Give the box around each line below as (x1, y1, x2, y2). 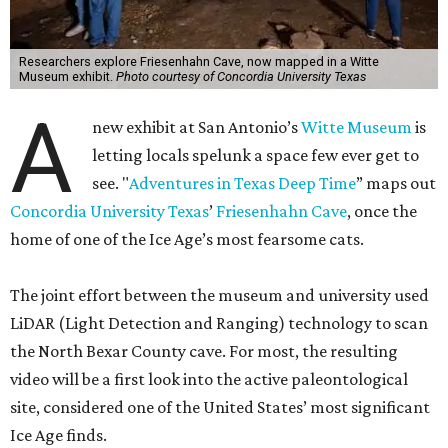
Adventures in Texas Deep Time (129, 173, 357, 193)
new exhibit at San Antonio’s (92, 117, 302, 137)
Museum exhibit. (18, 69, 116, 84)
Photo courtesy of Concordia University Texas (115, 69, 366, 84)
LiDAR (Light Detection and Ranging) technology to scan (10, 313, 428, 333)
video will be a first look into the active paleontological (10, 369, 408, 389)
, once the (347, 201, 417, 221)
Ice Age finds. (10, 425, 107, 445)
